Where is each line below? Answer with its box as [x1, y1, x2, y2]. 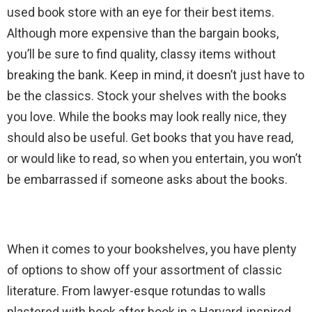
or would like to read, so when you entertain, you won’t [7, 151, 302, 166]
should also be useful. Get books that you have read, [7, 130, 293, 146]
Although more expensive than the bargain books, [7, 26, 279, 41]
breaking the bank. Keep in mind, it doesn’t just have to [7, 68, 304, 83]
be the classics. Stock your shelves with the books [7, 88, 287, 104]
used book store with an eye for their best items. [7, 5, 274, 20]
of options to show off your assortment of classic [7, 263, 282, 278]
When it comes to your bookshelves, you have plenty [7, 242, 297, 257]
